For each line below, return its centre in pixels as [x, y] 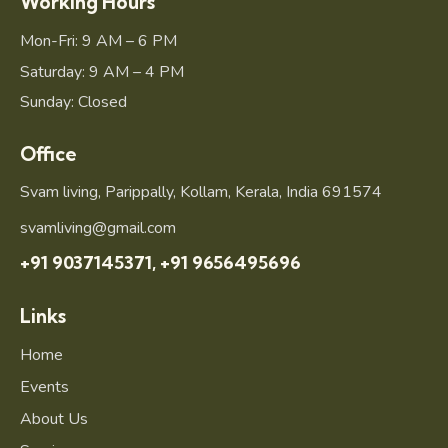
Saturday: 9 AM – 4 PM [102, 71]
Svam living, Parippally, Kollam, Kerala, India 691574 [201, 192]
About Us [54, 418]
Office [48, 153]
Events [44, 386]
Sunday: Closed [73, 102]
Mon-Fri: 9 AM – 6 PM [98, 40]
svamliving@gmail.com [98, 227]
